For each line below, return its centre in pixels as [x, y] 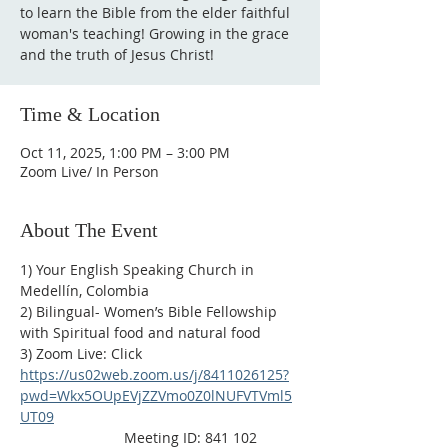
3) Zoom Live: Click [83, 353]
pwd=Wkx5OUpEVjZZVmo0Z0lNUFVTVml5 [156, 395]
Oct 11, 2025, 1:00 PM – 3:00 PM [125, 152]
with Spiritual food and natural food [140, 332]
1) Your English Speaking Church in [139, 269]
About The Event [89, 230]
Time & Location [90, 114]
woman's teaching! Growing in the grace [154, 33]
